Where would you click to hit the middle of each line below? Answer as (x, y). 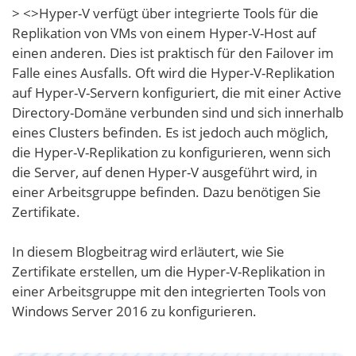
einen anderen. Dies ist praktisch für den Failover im (173, 53)
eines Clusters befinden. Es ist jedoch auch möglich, (170, 132)
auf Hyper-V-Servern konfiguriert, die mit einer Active (177, 93)
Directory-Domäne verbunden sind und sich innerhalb (178, 112)
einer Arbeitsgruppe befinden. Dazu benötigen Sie (166, 192)
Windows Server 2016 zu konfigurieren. (134, 311)
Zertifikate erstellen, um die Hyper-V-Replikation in (168, 271)
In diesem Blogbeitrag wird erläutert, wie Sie (148, 252)
